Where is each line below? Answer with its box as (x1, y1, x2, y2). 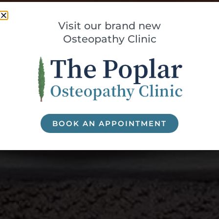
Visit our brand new (58, 19, 161, 32)
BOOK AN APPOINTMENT (52, 118, 167, 128)
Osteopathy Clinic (63, 32, 156, 45)
